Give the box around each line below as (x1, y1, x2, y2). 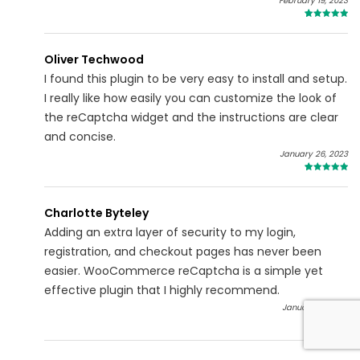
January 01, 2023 (282, 301, 348, 314)
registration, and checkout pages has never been (44, 243, 321, 260)
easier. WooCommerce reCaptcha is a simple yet (44, 263, 323, 280)
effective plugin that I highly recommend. (44, 282, 280, 299)
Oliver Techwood (44, 51, 144, 68)
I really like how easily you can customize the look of (44, 90, 337, 107)
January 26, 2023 (280, 148, 348, 161)
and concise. (44, 129, 116, 145)
